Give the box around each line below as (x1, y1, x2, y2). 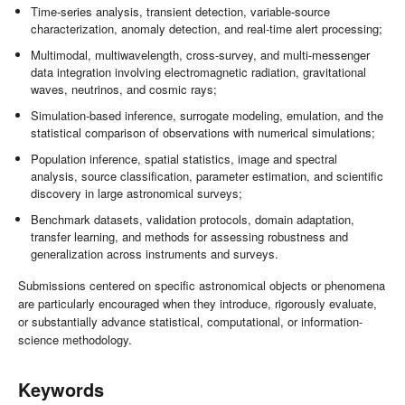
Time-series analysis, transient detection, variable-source (31, 3, 331, 20)
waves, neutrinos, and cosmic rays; (31, 80, 218, 98)
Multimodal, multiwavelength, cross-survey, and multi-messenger (31, 46, 371, 63)
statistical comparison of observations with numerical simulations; (31, 124, 376, 141)
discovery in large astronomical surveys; (31, 184, 243, 202)
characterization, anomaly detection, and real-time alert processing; (31, 20, 383, 37)
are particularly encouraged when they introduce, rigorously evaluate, (18, 295, 377, 313)
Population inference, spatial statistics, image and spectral (31, 150, 338, 167)
